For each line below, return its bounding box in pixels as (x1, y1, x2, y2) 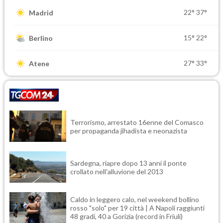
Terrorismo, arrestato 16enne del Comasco (70, 117, 204, 126)
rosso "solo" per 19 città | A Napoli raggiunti (70, 204, 205, 212)
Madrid (29, 8, 53, 17)
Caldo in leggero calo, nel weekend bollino (70, 195, 199, 204)
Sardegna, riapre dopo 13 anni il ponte (70, 158, 187, 167)
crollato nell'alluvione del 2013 (70, 167, 163, 176)
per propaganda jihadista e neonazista (70, 126, 187, 135)
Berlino (29, 33, 53, 42)
